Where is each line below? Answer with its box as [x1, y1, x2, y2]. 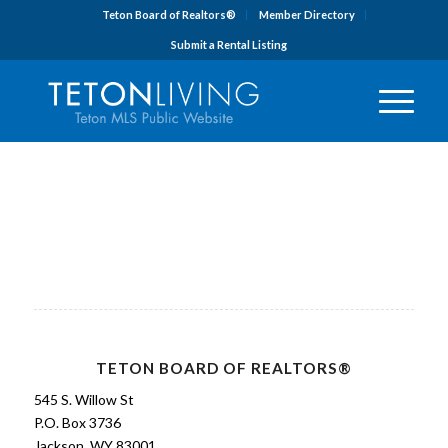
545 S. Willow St [33, 390, 134, 408]
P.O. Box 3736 [33, 413, 121, 431]
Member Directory [258, 8, 355, 21]
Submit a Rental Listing [170, 38, 287, 51]
